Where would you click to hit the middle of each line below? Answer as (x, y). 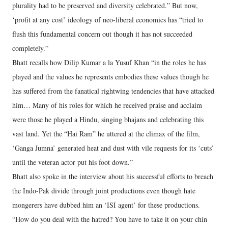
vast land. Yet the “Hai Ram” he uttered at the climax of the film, (106, 134)
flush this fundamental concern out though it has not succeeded (102, 34)
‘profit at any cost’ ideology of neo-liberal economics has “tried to (108, 20)
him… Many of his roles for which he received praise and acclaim (107, 105)
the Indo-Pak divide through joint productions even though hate (104, 191)
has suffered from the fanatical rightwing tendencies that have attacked (113, 91)
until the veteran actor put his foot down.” (73, 162)
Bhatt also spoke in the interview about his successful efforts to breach (113, 176)
